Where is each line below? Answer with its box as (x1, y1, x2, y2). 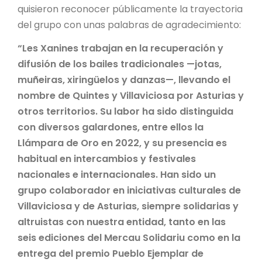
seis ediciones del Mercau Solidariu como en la (18, 230, 240, 244)
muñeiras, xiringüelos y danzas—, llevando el (18, 73, 230, 87)
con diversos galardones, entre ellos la (18, 120, 204, 134)
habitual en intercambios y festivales (18, 151, 196, 166)
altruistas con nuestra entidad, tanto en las (18, 215, 226, 229)
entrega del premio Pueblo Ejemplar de (18, 246, 204, 260)
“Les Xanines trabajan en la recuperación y (18, 41, 223, 55)
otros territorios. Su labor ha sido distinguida (18, 104, 233, 118)
